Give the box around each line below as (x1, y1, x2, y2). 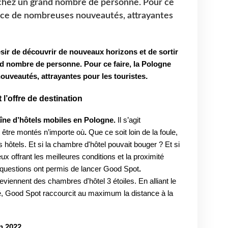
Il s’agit (117, 116, 140, 124)
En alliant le (138, 177, 176, 185)
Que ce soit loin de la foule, (88, 128, 178, 136)
